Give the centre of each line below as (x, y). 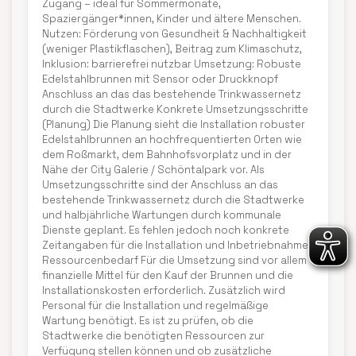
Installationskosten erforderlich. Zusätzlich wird (164, 290)
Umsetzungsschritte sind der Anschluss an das (160, 185)
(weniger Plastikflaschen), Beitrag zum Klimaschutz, (172, 49)
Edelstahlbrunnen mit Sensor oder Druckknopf (160, 79)
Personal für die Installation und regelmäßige (155, 306)
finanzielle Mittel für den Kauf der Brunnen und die (168, 275)
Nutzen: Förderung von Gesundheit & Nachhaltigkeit (174, 34)
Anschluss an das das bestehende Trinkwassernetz (172, 94)
